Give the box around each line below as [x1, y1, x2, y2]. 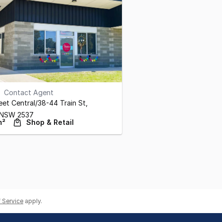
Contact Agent [4, 88, 54, 97]
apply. [25, 197, 42, 205]
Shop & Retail [26, 118, 74, 126]
